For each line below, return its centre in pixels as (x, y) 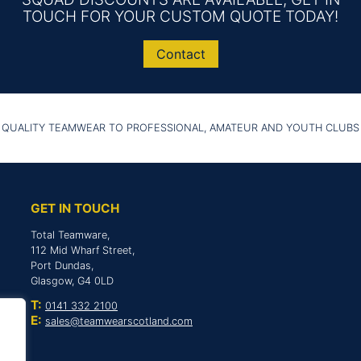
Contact (180, 54)
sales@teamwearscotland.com (119, 322)
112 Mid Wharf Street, (83, 250)
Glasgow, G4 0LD (72, 280)
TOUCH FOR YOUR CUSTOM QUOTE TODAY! (180, 16)
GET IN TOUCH (75, 208)
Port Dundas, (62, 265)
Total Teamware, (70, 234)
